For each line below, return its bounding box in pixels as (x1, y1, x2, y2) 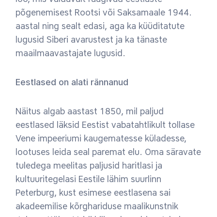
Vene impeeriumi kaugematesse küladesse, (15, 133, 186, 144)
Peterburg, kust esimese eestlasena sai (15, 187, 170, 198)
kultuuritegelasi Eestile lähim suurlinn (15, 174, 161, 185)
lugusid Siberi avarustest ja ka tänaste (15, 34, 167, 45)
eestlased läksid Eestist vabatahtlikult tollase (15, 120, 195, 130)
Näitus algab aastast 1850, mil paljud (15, 106, 164, 117)
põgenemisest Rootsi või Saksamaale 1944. (15, 7, 192, 18)
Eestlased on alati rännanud (15, 77, 128, 87)
